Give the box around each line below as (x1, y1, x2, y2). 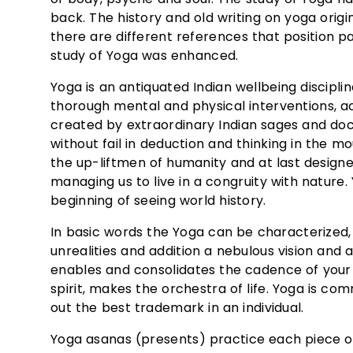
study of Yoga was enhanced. (50, 46, 239, 65)
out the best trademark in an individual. (50, 299, 304, 318)
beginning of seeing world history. (50, 191, 266, 210)
